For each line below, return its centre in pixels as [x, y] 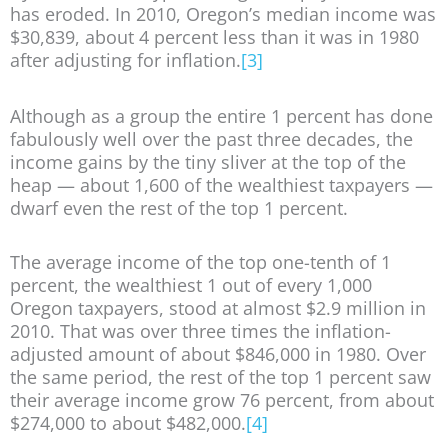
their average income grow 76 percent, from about [222, 400]
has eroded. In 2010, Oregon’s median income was [223, 14]
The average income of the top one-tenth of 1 [200, 262]
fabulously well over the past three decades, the [211, 138]
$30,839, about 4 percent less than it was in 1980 [214, 37]
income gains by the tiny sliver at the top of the [208, 161]
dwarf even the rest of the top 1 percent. [179, 207]
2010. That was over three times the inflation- [200, 331]
